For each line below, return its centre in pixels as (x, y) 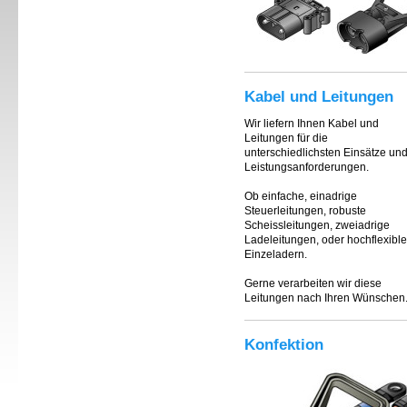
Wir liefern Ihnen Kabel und (312, 124)
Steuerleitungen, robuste (305, 211)
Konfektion (284, 344)
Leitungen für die (286, 138)
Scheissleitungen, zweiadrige (317, 225)
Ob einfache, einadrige (301, 196)
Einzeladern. (276, 254)
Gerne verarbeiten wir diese (313, 283)
